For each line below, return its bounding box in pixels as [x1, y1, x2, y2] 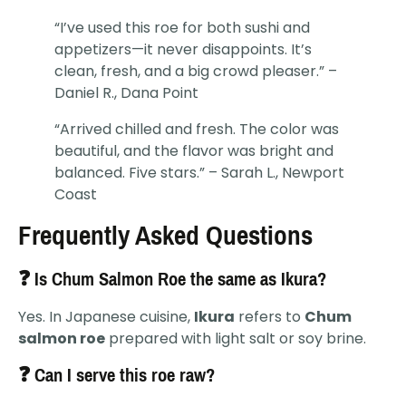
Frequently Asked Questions [18, 210, 313, 260]
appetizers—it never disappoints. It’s [54, 38, 312, 60]
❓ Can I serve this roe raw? [18, 357, 215, 392]
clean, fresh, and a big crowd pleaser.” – [54, 60, 337, 82]
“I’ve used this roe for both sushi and [54, 16, 310, 38]
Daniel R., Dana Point [54, 82, 198, 103]
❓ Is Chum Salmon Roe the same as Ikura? [18, 261, 326, 296]
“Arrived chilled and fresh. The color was [54, 118, 339, 140]
